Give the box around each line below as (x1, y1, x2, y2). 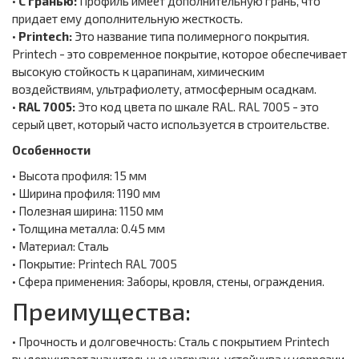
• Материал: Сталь (12, 239, 109, 254)
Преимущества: (12, 296, 191, 326)
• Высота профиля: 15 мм (12, 168, 147, 184)
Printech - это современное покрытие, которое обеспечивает (12, 46, 347, 62)
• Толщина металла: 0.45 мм (12, 221, 165, 236)
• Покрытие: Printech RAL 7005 (12, 256, 179, 272)
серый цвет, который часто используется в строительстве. (12, 117, 329, 132)
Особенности (12, 143, 93, 158)
